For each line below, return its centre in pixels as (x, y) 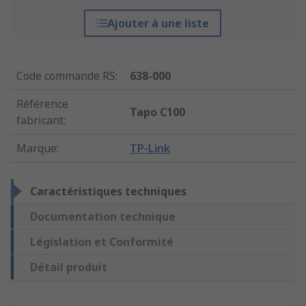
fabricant (40, 121)
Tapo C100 (158, 112)
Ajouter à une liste (158, 24)
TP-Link (150, 149)
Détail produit (69, 267)
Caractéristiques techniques (108, 192)
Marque (37, 149)
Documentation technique (103, 217)
